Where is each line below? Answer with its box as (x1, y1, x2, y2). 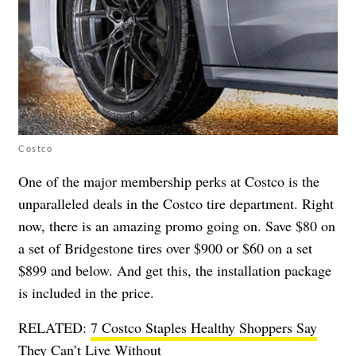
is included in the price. (18, 282, 154, 302)
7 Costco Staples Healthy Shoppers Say (91, 317, 317, 337)
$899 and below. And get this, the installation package (18, 260, 331, 280)
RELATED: (18, 317, 91, 337)
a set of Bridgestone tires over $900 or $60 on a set (18, 238, 312, 257)
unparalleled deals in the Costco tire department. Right (18, 193, 334, 213)
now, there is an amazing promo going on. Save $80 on (18, 215, 335, 235)
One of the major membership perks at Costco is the (18, 171, 319, 191)
